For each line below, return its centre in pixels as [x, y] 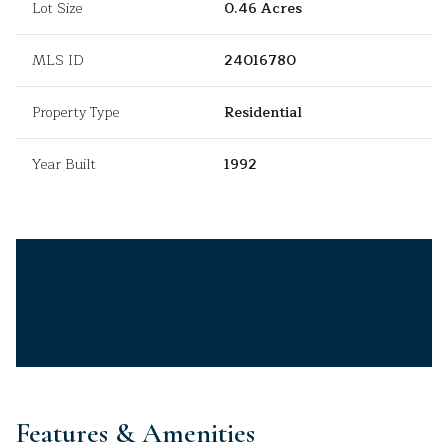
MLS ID [58, 61]
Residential [263, 113]
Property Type [75, 113]
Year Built [64, 165]
